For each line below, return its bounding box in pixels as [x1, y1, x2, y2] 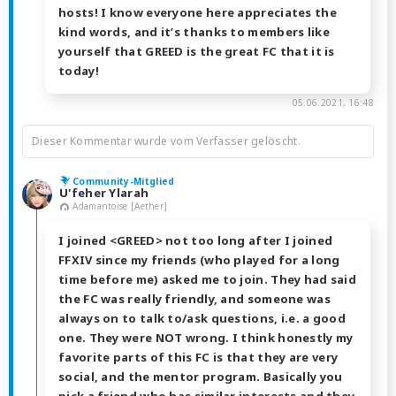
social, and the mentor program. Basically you [58, 369, 343, 385]
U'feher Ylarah [59, 185, 149, 202]
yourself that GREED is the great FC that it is [58, 43, 335, 60]
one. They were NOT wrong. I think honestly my [58, 330, 354, 346]
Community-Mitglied [72, 175, 175, 188]
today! [58, 63, 99, 80]
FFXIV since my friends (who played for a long [58, 252, 340, 269]
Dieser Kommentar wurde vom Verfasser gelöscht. [32, 133, 301, 149]
